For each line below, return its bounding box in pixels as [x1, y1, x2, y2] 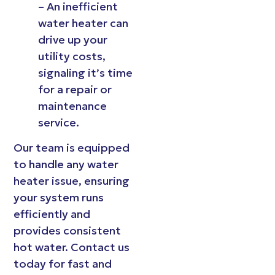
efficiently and [14, 207, 91, 222]
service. [38, 115, 80, 130]
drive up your [38, 32, 108, 47]
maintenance [38, 98, 107, 113]
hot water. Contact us [14, 240, 130, 255]
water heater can [38, 15, 129, 30]
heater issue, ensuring [14, 174, 130, 188]
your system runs [14, 190, 104, 205]
